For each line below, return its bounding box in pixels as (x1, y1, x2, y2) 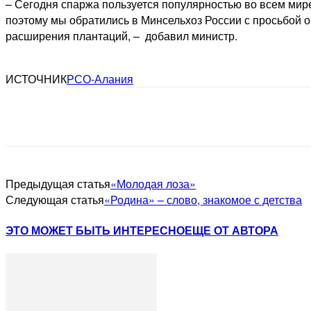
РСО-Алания (67, 70, 133, 87)
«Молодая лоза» (110, 175, 196, 192)
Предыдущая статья (6, 175, 110, 192)
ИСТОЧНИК (6, 70, 67, 87)
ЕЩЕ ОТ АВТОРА (185, 222, 278, 239)
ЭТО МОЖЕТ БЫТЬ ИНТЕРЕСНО (6, 222, 185, 239)
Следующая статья (6, 191, 104, 208)
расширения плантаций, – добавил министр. (6, 27, 237, 44)
